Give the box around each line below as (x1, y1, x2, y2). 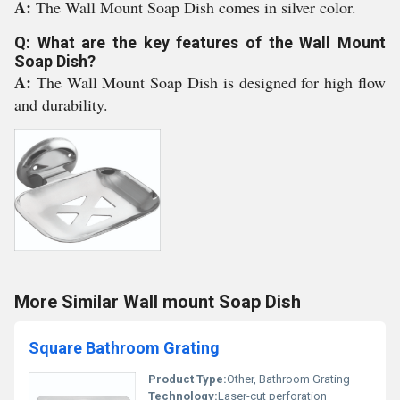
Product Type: (148, 372, 227, 386)
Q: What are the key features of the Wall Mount (14, 33, 386, 52)
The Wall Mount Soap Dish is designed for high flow (36, 71, 387, 93)
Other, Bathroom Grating (227, 372, 350, 386)
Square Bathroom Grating (29, 338, 220, 357)
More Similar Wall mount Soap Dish (14, 291, 301, 312)
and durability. (14, 94, 108, 115)
